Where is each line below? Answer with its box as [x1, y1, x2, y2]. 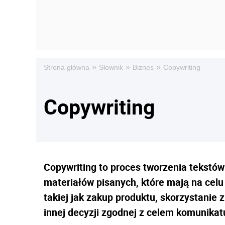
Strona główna [44, 63, 89, 71]
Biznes [133, 63, 154, 71]
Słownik [99, 63, 123, 71]
